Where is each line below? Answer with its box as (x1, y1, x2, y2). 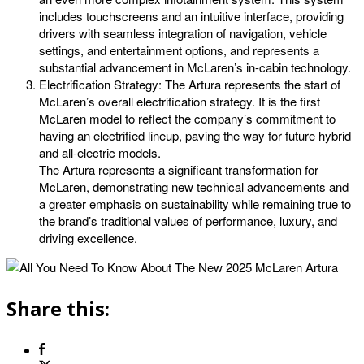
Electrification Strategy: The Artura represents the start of (39, 76, 340, 93)
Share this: (6, 295, 110, 323)
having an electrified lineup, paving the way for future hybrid (39, 127, 351, 145)
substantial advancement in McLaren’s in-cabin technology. (39, 58, 351, 76)
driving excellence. (39, 229, 137, 247)
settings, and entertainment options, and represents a (39, 41, 319, 59)
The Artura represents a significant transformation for (39, 161, 318, 179)
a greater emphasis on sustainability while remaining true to (39, 195, 351, 213)
